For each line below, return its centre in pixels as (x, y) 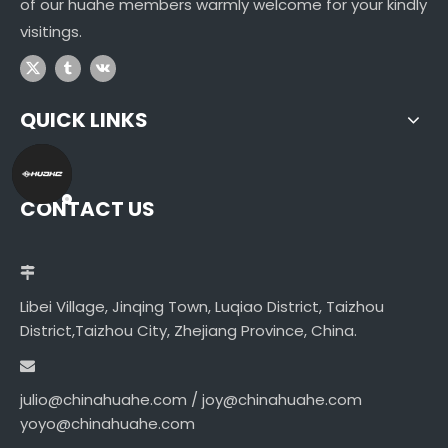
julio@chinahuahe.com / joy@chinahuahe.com (191, 400)
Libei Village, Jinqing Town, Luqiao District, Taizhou (202, 307)
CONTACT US (87, 209)
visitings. (51, 31)
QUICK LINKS (84, 120)
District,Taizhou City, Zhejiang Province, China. (188, 331)
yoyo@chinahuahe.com (107, 424)
